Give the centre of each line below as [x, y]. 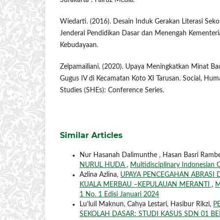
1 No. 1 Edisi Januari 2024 [119, 195]
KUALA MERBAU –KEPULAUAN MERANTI [146, 185]
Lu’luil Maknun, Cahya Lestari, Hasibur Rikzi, [146, 205]
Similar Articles [91, 136]
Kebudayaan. [79, 45]
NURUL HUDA [103, 165]
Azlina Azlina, [100, 175]
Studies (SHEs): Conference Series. [112, 91]
